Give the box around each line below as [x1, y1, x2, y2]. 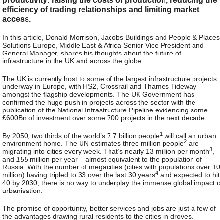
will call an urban [163, 131, 216, 139]
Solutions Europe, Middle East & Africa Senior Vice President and [2, 41, 204, 49]
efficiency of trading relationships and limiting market [2, 4, 199, 14]
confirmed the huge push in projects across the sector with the [2, 98, 195, 106]
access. [2, 14, 31, 23]
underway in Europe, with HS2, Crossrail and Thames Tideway [2, 82, 196, 90]
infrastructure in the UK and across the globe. [2, 56, 143, 65]
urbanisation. [2, 186, 43, 194]
